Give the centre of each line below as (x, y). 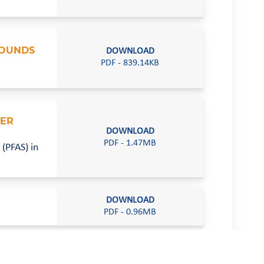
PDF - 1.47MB (130, 143)
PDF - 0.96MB (130, 212)
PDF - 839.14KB (130, 63)
